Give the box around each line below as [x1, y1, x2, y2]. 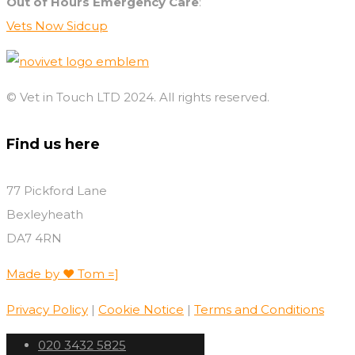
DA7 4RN [6, 230, 62, 246]
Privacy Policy [6, 301, 88, 317]
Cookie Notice [98, 301, 184, 317]
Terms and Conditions [194, 301, 324, 317]
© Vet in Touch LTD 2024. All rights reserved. [6, 89, 269, 105]
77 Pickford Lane [6, 182, 107, 198]
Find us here [6, 135, 100, 153]
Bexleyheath [6, 206, 83, 222]
